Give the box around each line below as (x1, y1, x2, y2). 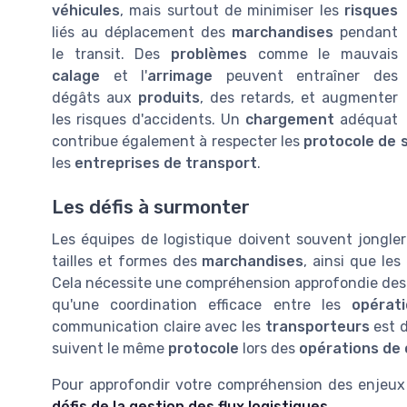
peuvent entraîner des (213, 67, 399, 85)
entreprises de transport (74, 154, 257, 173)
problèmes (171, 45, 247, 64)
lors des (239, 340, 299, 358)
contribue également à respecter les (52, 133, 304, 151)
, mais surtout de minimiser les (120, 2, 344, 20)
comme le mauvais (247, 45, 398, 64)
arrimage (147, 67, 213, 85)
